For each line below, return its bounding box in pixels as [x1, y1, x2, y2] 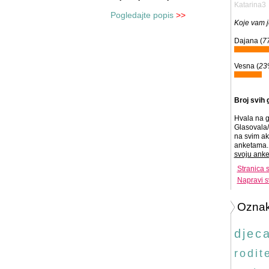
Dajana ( [234, 37, 262, 45]
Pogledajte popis [110, 10, 174, 20]
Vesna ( [234, 62, 259, 70]
